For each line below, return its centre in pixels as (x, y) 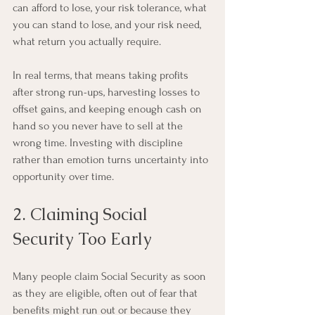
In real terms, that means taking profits (102, 75)
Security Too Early (82, 239)
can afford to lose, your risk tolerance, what (111, 8)
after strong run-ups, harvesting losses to (108, 92)
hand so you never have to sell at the (99, 126)
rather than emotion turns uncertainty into (112, 160)
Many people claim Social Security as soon (111, 276)
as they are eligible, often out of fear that (107, 293)
